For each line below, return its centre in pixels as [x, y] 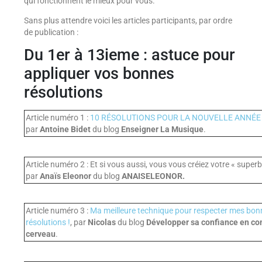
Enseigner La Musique [162, 130]
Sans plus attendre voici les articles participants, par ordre [128, 20]
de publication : [51, 32]
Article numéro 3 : [58, 211]
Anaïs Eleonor [65, 176]
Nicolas [101, 223]
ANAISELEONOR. [153, 176]
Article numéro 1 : [58, 118]
